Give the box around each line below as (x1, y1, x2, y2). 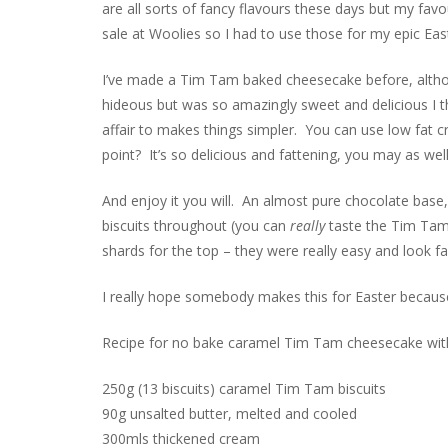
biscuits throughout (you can (102, 215, 290, 235)
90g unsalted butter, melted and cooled (102, 403, 357, 423)
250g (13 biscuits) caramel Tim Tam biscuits (102, 378, 386, 398)
